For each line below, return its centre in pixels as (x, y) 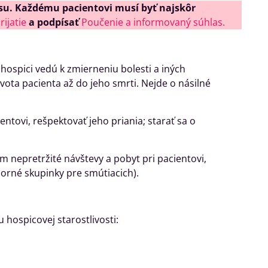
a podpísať (55, 22)
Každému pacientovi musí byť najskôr (105, 8)
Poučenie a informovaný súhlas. (153, 22)
